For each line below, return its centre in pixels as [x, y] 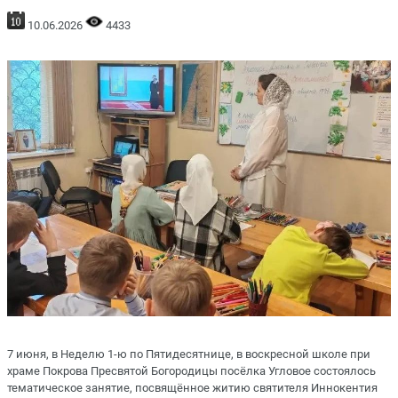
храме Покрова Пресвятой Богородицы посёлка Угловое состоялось [191, 370]
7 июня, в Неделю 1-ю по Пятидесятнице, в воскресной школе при [189, 354]
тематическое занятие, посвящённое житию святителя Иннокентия [192, 387]
